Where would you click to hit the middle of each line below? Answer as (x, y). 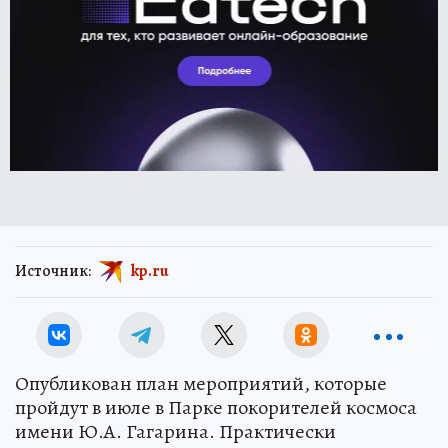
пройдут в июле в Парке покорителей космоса (216, 407)
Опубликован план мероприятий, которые (201, 383)
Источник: (53, 270)
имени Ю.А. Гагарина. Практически (175, 431)
